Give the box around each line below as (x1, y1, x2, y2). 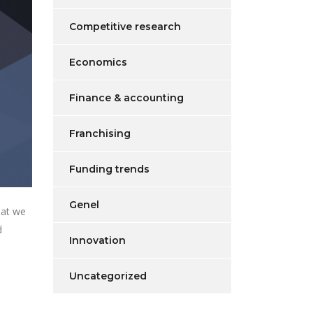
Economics (69, 56, 127, 68)
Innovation (69, 234, 126, 247)
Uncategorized (69, 270, 147, 282)
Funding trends (69, 163, 150, 175)
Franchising (69, 127, 131, 140)
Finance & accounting (69, 92, 184, 104)
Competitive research (69, 20, 181, 33)
